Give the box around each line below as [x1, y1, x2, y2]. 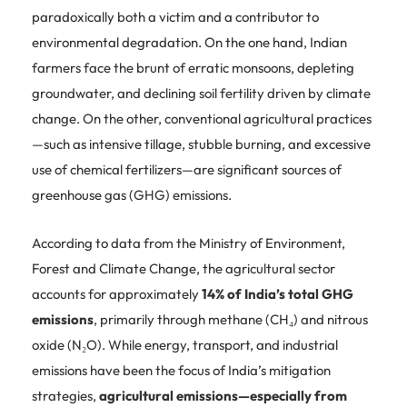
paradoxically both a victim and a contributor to [32, 7, 319, 25]
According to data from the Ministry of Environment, [32, 233, 345, 252]
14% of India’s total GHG [202, 284, 353, 303]
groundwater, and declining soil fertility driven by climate [32, 84, 371, 102]
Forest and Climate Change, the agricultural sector [32, 259, 335, 277]
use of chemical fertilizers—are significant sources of [32, 160, 342, 178]
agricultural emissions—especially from [99, 386, 347, 404]
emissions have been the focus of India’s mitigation [32, 361, 331, 379]
